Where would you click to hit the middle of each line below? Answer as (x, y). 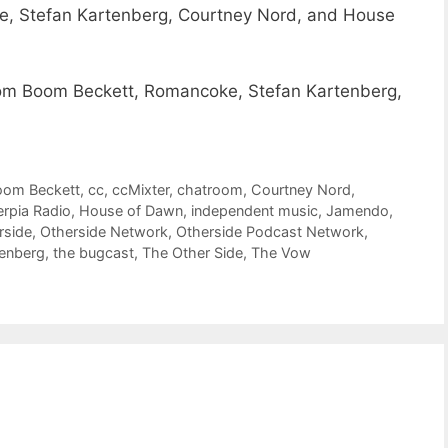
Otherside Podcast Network (270, 231)
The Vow (281, 252)
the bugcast (93, 252)
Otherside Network (104, 231)
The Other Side (192, 252)
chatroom (210, 189)
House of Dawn (131, 210)
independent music (254, 210)
